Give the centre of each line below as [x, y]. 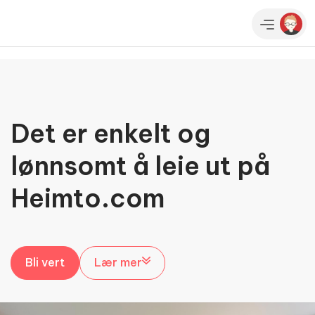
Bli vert [45, 262]
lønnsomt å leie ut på [140, 166]
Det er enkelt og [110, 133]
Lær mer [118, 262]
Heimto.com [88, 198]
